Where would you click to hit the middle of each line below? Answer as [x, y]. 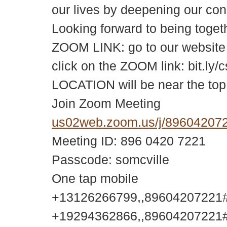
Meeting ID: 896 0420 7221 [129, 141]
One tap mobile [95, 179]
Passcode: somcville [110, 160]
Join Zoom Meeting [106, 104]
